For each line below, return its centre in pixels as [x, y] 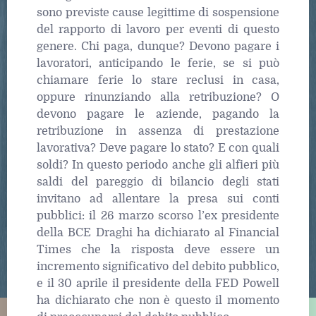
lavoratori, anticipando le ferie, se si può [158, 63]
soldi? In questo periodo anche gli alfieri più [158, 165]
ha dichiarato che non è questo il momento [158, 300]
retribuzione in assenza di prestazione [158, 131]
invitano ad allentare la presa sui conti [158, 199]
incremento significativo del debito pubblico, [158, 266]
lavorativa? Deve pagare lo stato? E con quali [158, 148]
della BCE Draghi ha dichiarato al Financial [158, 232]
